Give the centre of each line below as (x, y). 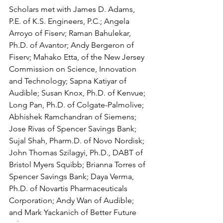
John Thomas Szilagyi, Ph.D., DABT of (77, 153)
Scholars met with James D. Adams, (73, 9)
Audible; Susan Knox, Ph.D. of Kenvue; (78, 93)
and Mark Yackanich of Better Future (74, 213)
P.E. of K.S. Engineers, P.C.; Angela (70, 21)
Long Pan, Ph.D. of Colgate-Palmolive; (77, 105)
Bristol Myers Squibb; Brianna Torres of (78, 165)
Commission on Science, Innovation (74, 69)
